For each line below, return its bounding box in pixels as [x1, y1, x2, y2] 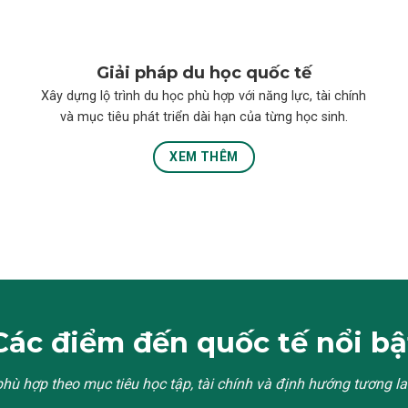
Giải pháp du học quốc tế [96, 63, 311, 84]
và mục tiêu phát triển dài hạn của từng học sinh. [59, 108, 348, 125]
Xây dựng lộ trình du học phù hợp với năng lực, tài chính [41, 87, 367, 104]
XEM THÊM [169, 149, 239, 165]
